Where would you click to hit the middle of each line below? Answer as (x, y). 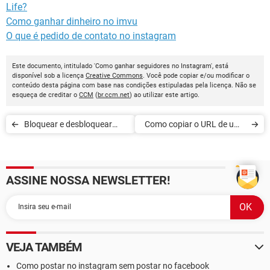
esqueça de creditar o (46, 95)
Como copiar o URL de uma (195, 124)
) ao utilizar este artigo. (165, 95)
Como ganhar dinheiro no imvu (72, 21)
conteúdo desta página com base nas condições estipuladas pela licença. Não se (134, 85)
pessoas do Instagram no (72, 142)
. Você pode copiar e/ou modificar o (196, 75)
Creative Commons (114, 75)
